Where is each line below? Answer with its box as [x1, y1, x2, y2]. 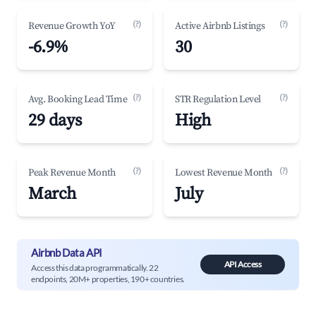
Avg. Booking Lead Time [28, 93, 128, 106]
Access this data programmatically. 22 [31, 262, 159, 273]
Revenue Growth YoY [28, 20, 116, 32]
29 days [28, 110, 82, 131]
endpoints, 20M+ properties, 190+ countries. [31, 273, 185, 284]
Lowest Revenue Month [175, 166, 272, 179]
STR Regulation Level [175, 93, 261, 106]
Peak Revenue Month [28, 166, 116, 179]
